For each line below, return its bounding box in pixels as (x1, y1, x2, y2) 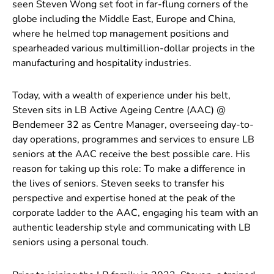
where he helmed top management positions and (12, 27, 229, 41)
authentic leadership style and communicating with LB (12, 221, 251, 235)
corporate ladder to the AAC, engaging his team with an (12, 206, 258, 220)
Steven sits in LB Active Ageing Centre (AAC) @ (12, 103, 226, 117)
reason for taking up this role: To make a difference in (12, 162, 245, 176)
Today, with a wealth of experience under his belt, (12, 89, 231, 103)
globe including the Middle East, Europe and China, (12, 12, 235, 26)
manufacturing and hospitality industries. (12, 56, 191, 70)
